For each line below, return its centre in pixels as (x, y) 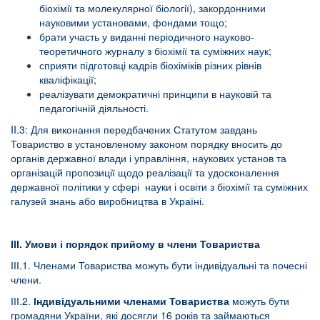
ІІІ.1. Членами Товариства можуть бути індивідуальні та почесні (159, 265)
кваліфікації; (68, 79)
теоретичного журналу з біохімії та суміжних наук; (155, 51)
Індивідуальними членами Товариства (131, 301)
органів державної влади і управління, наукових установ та (149, 158)
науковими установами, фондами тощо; (133, 22)
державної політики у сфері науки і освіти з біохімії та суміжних (159, 186)
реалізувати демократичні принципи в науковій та (155, 94)
